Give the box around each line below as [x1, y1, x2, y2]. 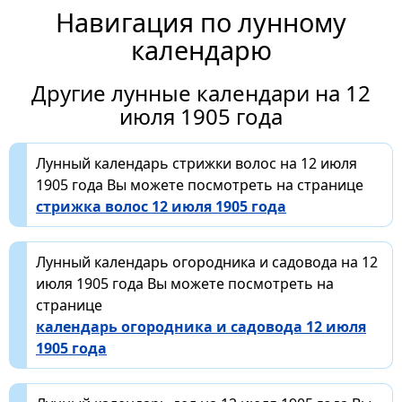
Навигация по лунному [56, 4, 346, 39]
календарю [130, 31, 272, 67]
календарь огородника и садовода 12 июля [36, 316, 366, 336]
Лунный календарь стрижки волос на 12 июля [36, 153, 357, 173]
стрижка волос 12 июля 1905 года [36, 196, 286, 216]
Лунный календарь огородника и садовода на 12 [36, 251, 378, 272]
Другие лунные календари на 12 [31, 77, 371, 108]
